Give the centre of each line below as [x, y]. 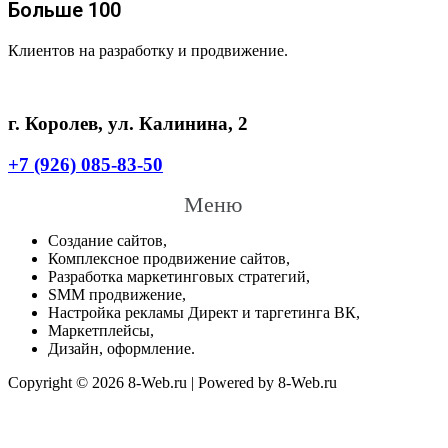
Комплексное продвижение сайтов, [169, 259]
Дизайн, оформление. [121, 349]
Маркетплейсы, [101, 331]
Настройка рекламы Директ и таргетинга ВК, [204, 313]
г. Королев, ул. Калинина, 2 [128, 123]
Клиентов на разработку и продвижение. [148, 51]
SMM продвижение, [117, 295]
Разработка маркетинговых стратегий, [179, 277]
